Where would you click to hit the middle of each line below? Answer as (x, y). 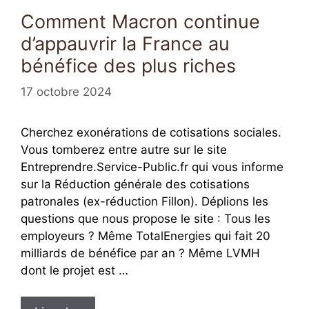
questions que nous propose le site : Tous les (146, 218)
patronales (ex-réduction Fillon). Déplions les (144, 201)
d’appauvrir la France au (125, 44)
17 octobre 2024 (66, 91)
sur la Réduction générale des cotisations (135, 184)
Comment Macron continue (140, 22)
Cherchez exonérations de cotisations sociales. (151, 132)
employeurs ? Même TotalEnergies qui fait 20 (146, 236)
